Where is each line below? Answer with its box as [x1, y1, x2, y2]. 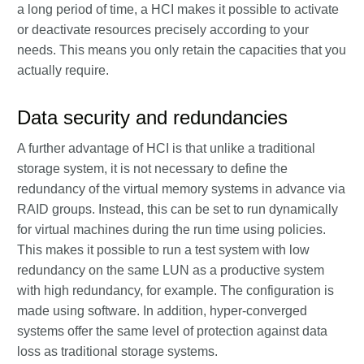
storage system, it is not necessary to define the [17, 162, 288, 175]
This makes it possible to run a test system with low [17, 243, 310, 257]
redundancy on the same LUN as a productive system [17, 263, 324, 277]
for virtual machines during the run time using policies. [17, 223, 326, 236]
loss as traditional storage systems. [17, 344, 218, 358]
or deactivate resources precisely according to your [17, 23, 309, 37]
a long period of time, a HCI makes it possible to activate [17, 2, 339, 16]
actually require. [17, 63, 109, 77]
